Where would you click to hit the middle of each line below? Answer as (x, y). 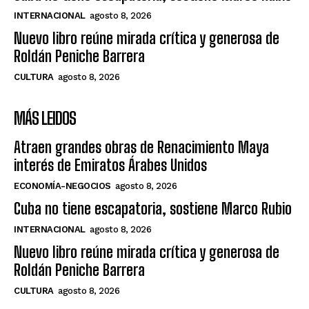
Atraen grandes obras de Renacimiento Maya (141, 148)
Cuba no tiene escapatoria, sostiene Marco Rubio (153, 209)
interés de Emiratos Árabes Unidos (110, 166)
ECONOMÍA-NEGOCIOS (62, 186)
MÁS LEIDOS (45, 119)
